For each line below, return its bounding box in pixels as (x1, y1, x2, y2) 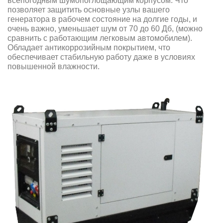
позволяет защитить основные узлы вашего (7, 5, 170, 14)
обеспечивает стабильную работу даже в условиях (7, 52, 195, 61)
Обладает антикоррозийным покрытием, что (7, 43, 170, 52)
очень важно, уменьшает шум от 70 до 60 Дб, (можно (7, 24, 203, 33)
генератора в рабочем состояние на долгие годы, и (7, 14, 197, 23)
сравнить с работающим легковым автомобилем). (7, 33, 192, 42)
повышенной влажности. (7, 62, 100, 71)
